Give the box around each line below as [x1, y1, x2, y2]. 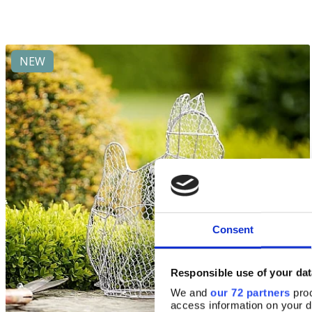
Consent [212, 223, 254, 235]
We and [170, 286, 210, 299]
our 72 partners [210, 286, 290, 299]
